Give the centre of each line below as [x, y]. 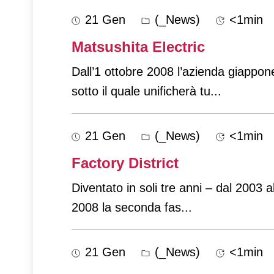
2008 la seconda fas [126, 208]
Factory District [125, 163]
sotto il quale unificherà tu [141, 91]
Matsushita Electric [138, 47]
